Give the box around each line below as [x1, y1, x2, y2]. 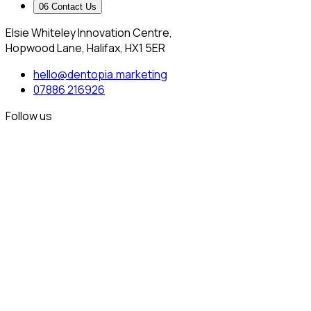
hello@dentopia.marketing [33, 66, 167, 82]
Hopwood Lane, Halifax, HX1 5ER [6, 40, 165, 56]
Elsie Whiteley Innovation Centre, [6, 24, 172, 40]
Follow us [6, 108, 52, 124]
